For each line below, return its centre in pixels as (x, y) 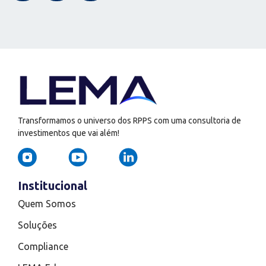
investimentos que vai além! (69, 133)
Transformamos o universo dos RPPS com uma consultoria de (129, 120)
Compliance (43, 247)
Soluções (37, 225)
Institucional (53, 186)
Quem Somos (47, 204)
